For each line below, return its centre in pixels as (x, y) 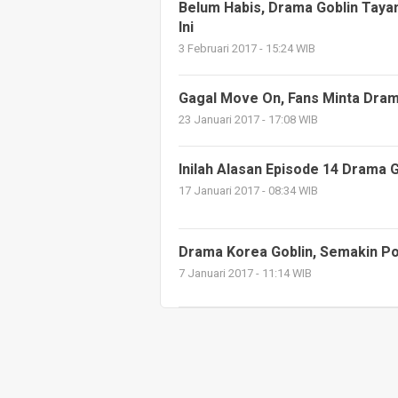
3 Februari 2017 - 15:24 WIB (247, 49)
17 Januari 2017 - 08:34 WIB (248, 191)
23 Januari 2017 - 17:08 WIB (248, 120)
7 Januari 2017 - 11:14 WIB (245, 274)
